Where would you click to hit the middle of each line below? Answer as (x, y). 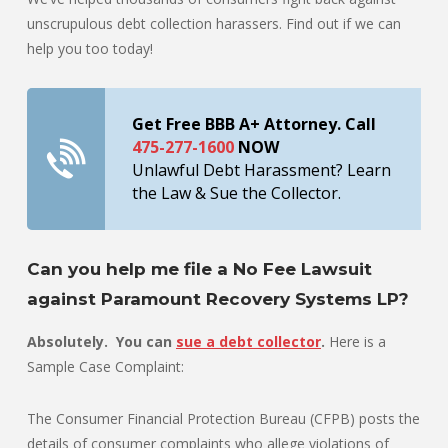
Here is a (355, 342)
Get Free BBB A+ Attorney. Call (254, 124)
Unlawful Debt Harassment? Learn (261, 170)
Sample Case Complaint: (105, 367)
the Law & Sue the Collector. (236, 193)
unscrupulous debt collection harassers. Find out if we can (214, 23)
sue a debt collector (248, 342)
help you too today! (90, 48)
